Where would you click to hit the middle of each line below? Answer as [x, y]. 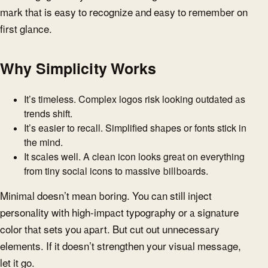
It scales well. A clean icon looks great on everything [134, 156]
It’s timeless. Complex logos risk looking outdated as [135, 99]
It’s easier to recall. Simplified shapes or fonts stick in [135, 128]
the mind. [43, 142]
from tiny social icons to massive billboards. [116, 171]
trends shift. [48, 113]
